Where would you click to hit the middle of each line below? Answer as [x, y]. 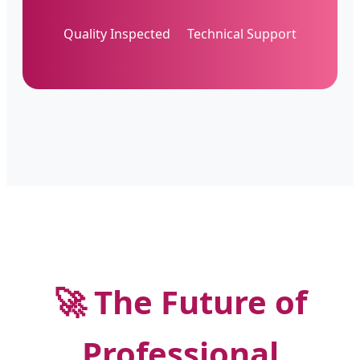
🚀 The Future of [180, 302]
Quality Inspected [117, 33]
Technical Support [242, 33]
